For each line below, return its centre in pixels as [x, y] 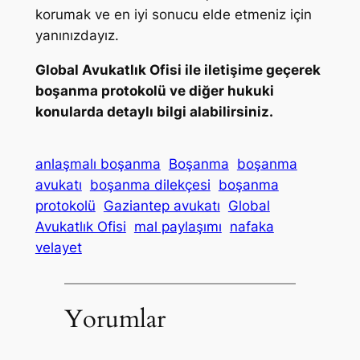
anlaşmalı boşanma [98, 164]
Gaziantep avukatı [162, 205]
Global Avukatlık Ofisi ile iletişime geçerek [178, 70]
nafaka [252, 226]
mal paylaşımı [178, 226]
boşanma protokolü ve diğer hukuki [154, 90]
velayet [58, 247]
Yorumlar [115, 319]
